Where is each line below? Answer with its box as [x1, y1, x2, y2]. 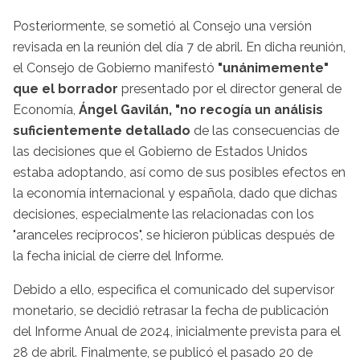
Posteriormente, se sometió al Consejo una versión [13, 18, 312, 34]
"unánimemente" [218, 59, 329, 76]
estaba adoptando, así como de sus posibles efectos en [13, 164, 346, 180]
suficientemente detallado [13, 122, 190, 138]
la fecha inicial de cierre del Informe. [13, 247, 223, 264]
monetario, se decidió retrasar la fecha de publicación [13, 302, 329, 318]
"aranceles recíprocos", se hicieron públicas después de [13, 227, 334, 243]
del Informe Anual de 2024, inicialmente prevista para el [13, 323, 341, 339]
